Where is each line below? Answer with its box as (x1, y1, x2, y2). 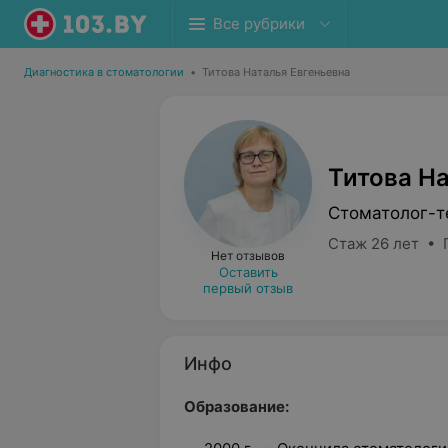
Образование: (184, 397, 289, 416)
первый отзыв (203, 280, 293, 296)
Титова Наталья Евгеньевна (202, 65, 350, 79)
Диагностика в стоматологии (24, 65, 184, 79)
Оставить (218, 264, 278, 280)
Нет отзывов (211, 248, 285, 263)
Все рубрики (213, 14, 305, 33)
